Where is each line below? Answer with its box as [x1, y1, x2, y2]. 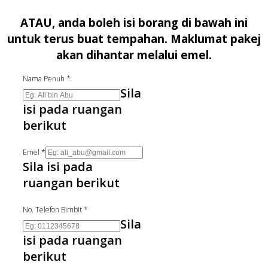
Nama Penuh [23, 74, 65, 84]
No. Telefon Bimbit [23, 205, 82, 215]
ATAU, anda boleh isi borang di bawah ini [20, 15, 248, 31]
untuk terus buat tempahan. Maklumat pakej [7, 31, 261, 47]
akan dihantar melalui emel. [56, 47, 212, 63]
